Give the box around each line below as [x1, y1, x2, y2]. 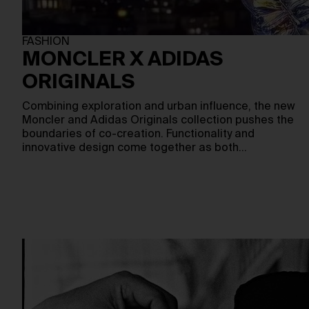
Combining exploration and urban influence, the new [22, 101, 295, 112]
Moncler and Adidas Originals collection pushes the [22, 115, 294, 126]
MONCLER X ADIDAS [22, 50, 223, 70]
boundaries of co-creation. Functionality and [22, 129, 255, 140]
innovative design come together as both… [22, 143, 247, 154]
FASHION [22, 37, 70, 48]
